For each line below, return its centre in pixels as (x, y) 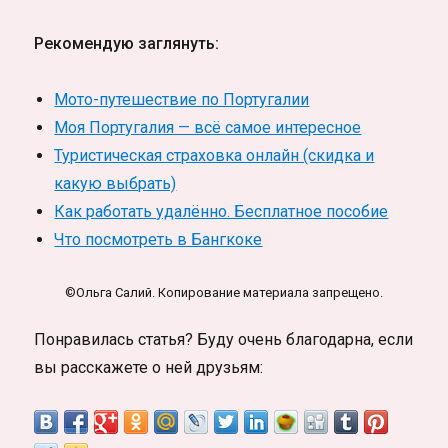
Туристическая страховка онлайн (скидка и (214, 155)
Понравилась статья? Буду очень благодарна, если (224, 340)
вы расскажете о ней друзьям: (149, 368)
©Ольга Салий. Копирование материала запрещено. (224, 292)
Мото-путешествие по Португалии (182, 99)
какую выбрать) (115, 183)
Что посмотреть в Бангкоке (158, 239)
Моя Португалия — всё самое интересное (208, 127)
